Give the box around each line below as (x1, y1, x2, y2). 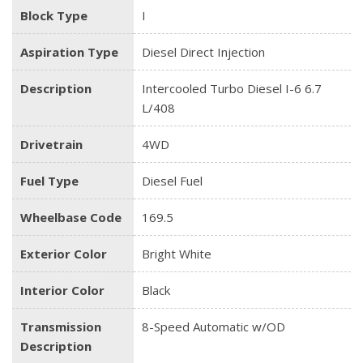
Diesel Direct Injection (142, 44, 265, 61)
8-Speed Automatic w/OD (142, 318, 285, 335)
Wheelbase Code (20, 209, 122, 226)
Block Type (20, 7, 88, 24)
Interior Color (20, 282, 105, 299)
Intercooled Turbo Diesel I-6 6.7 (142, 80, 322, 97)
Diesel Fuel (142, 173, 203, 190)
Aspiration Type (20, 44, 118, 61)
